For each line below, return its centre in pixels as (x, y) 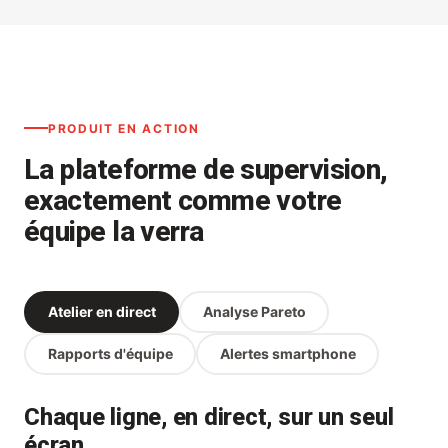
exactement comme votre (183, 200)
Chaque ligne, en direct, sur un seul (209, 416)
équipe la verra (114, 231)
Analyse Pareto (254, 312)
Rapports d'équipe (110, 354)
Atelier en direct (101, 312)
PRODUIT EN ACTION (124, 128)
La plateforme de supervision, (206, 169)
